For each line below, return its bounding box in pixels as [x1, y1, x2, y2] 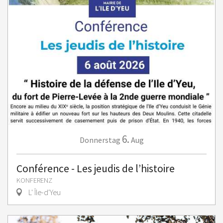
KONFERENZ [16, 176, 52, 185]
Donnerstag [79, 135, 120, 145]
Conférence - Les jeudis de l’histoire [16, 162, 175, 175]
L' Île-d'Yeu [27, 187, 61, 197]
